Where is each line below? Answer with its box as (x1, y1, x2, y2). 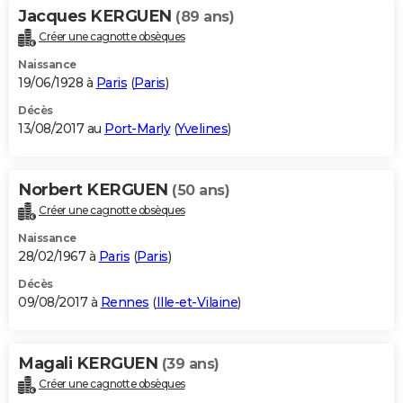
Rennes (100, 294, 149, 311)
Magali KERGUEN (18, 354, 162, 374)
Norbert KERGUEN (18, 180, 172, 201)
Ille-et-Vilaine (156, 294, 237, 311)
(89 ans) (175, 8, 234, 26)
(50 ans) (172, 182, 229, 200)
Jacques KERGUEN (18, 6, 175, 27)
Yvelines (177, 121, 228, 138)
